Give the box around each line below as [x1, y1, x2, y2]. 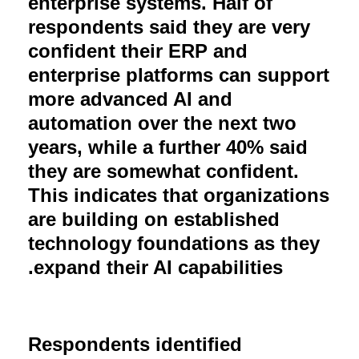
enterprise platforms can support [28, 63, 329, 86]
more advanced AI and [28, 87, 232, 110]
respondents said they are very [28, 15, 310, 38]
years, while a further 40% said [28, 135, 308, 158]
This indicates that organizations [28, 184, 329, 206]
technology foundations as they [28, 232, 320, 254]
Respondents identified [28, 333, 242, 355]
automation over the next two [28, 111, 296, 134]
